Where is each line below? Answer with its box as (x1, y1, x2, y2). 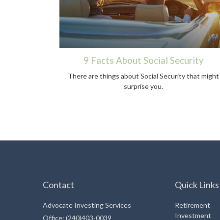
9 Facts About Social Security (83, 55, 204, 66)
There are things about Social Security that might (68, 72, 219, 81)
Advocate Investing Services (43, 201, 131, 210)
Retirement (175, 201, 211, 210)
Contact (43, 179, 74, 191)
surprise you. (124, 82, 163, 91)
